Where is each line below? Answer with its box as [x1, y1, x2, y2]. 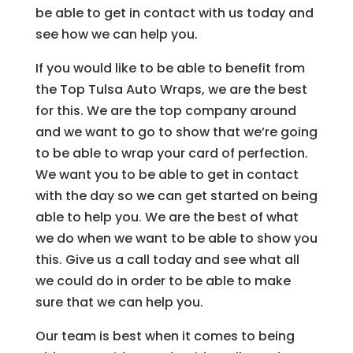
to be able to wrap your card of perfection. [35, 143, 308, 162]
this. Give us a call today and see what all [35, 250, 299, 269]
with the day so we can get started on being [35, 186, 318, 205]
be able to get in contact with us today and [35, 3, 314, 22]
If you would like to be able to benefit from [35, 58, 305, 77]
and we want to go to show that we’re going [35, 122, 318, 141]
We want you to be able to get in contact [35, 165, 299, 184]
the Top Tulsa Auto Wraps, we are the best [35, 80, 307, 98]
